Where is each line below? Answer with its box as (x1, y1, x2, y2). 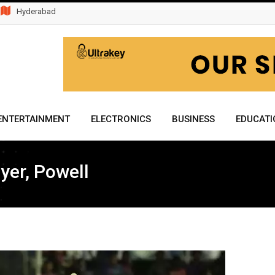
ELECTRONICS (91, 114, 151, 125)
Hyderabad (17, 7, 56, 16)
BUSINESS (172, 114, 215, 125)
